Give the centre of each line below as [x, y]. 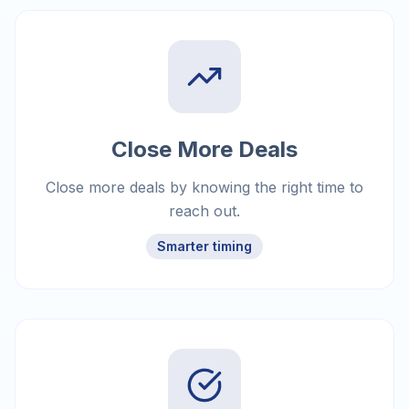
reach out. [204, 211]
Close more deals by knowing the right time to [204, 188]
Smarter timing [204, 246]
